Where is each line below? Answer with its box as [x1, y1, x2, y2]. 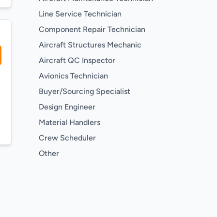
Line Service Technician [39, 9, 122, 18]
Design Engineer [39, 102, 95, 111]
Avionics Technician [39, 71, 108, 80]
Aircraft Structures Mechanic [39, 40, 141, 49]
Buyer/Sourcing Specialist [39, 87, 130, 96]
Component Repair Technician [39, 25, 145, 34]
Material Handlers [39, 118, 100, 127]
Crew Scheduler [39, 133, 96, 142]
